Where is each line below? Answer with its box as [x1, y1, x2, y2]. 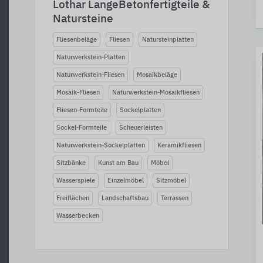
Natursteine [53, 14, 113, 25]
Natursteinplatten [142, 36, 194, 43]
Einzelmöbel [107, 177, 144, 184]
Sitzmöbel [156, 177, 186, 184]
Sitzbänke [56, 160, 86, 166]
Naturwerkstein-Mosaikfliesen [112, 89, 200, 96]
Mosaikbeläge [137, 72, 177, 78]
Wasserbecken [56, 213, 99, 219]
